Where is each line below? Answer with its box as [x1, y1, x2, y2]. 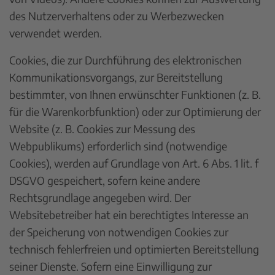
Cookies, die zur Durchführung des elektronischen [9, 53, 242, 67]
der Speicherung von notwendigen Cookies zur [9, 225, 228, 239]
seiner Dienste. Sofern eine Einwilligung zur [9, 259, 212, 273]
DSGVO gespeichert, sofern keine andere [9, 173, 200, 187]
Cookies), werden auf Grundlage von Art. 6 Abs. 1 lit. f [9, 156, 258, 170]
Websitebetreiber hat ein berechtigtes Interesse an [9, 207, 249, 222]
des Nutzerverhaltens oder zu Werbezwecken [9, 9, 224, 23]
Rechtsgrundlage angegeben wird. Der [9, 190, 191, 204]
